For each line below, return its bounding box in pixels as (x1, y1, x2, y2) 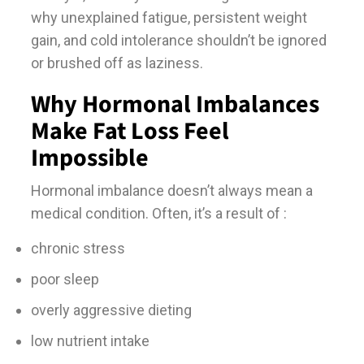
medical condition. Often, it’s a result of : (30, 204, 287, 222)
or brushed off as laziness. (30, 54, 203, 71)
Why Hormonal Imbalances (30, 86, 319, 122)
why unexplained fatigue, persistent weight (30, 8, 307, 26)
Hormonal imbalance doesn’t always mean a (30, 181, 313, 199)
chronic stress (30, 239, 125, 257)
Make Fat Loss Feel (30, 113, 229, 149)
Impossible (30, 140, 149, 175)
